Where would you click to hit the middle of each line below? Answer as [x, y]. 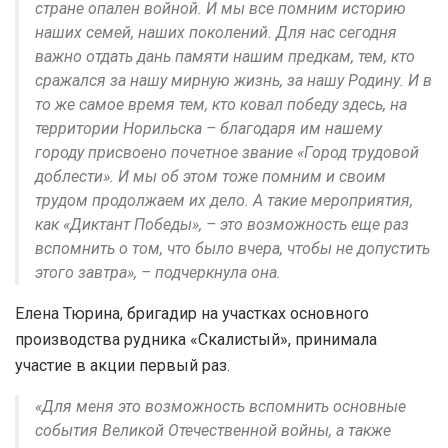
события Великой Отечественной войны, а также [213, 431]
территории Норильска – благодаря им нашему [208, 129]
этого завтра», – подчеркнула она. [158, 273]
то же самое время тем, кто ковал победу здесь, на [221, 105]
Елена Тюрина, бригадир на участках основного [192, 314]
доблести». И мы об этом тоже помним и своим [210, 177]
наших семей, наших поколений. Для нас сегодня [216, 33]
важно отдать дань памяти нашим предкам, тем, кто [225, 57]
